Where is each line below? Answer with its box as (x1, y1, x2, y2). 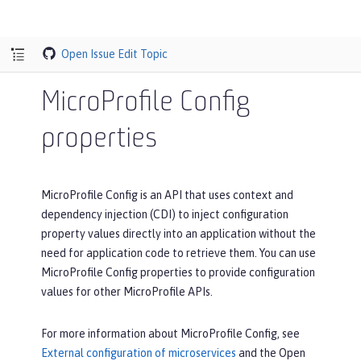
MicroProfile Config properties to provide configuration (41, 266, 315, 279)
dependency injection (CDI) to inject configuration (41, 208, 288, 221)
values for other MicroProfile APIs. (41, 285, 213, 298)
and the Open (236, 346, 305, 359)
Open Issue (61, 47, 116, 60)
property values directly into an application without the (41, 227, 316, 240)
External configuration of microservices (41, 346, 236, 359)
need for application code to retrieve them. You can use (41, 247, 316, 259)
